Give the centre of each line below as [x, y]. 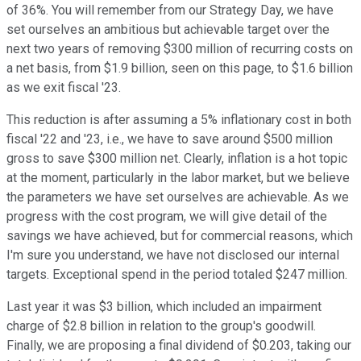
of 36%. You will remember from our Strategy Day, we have [170, 10]
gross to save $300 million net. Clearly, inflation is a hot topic [177, 159]
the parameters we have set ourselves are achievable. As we [178, 197]
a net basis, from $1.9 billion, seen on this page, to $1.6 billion [180, 68]
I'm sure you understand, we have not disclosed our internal [173, 255]
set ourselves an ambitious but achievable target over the [168, 30]
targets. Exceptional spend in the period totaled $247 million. [177, 275]
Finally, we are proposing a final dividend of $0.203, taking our [179, 346]
